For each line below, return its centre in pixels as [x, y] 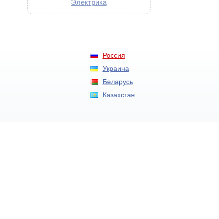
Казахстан [119, 95]
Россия [114, 55]
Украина [116, 68]
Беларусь [118, 82]
